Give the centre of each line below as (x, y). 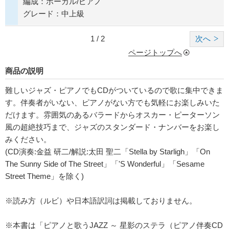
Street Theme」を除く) (44, 176)
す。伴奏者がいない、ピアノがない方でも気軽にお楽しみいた (112, 103)
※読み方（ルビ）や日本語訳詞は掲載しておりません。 (101, 201)
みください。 (28, 140)
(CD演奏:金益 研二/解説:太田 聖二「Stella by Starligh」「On (108, 152)
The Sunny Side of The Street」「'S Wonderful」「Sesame (105, 164)
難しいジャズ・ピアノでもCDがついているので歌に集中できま (114, 90)
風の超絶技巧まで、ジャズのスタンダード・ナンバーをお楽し (112, 127)
